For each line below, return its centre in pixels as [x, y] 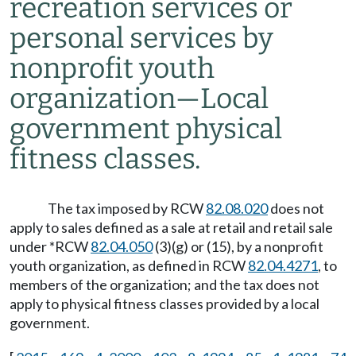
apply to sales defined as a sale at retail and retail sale [171, 227]
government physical [146, 129]
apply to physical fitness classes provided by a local [164, 304]
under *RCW [50, 246]
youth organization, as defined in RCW [129, 265]
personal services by [141, 38]
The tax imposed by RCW [127, 208]
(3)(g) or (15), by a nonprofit [238, 246]
